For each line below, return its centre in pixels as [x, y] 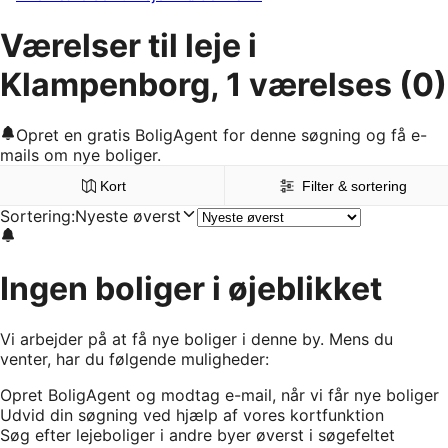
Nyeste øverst [128, 216]
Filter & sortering [355, 186]
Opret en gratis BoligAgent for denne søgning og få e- [221, 135]
